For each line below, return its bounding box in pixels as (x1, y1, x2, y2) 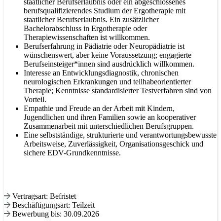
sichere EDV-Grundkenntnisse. (24, 148, 121, 157)
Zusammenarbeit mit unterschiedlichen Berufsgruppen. (24, 121, 194, 130)
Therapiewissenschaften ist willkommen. (24, 33, 150, 41)
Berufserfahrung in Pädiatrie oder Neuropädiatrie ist (24, 41, 184, 50)
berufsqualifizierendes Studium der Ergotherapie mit (24, 6, 185, 15)
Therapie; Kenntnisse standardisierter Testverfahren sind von (24, 86, 212, 95)
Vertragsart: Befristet (10, 191, 76, 200)
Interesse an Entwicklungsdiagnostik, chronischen (24, 68, 179, 77)
